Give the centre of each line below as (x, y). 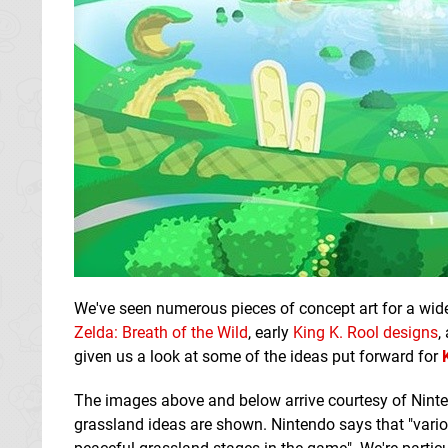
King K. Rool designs (365, 332)
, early (270, 332)
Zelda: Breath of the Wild (161, 332)
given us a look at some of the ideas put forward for (258, 356)
